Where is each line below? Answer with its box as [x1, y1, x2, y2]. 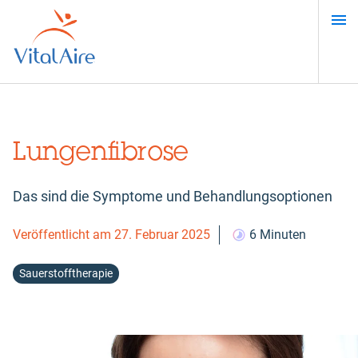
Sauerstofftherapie [19, 267, 113, 280]
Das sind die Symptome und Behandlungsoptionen [13, 188, 332, 205]
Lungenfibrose [13, 135, 189, 166]
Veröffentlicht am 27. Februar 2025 [13, 227, 210, 242]
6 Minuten [249, 227, 306, 242]
